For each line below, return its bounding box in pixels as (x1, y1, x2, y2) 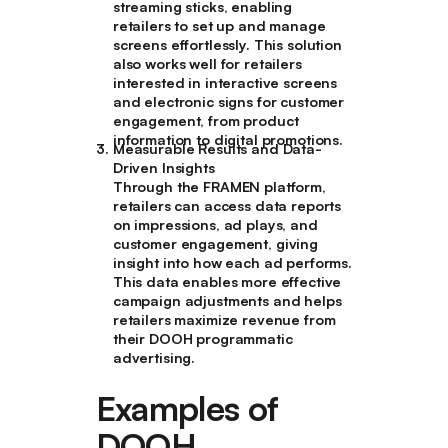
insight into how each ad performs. (112, 254, 353, 272)
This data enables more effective (112, 273, 342, 291)
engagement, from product (112, 112, 299, 130)
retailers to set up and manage (112, 17, 326, 35)
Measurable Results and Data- (112, 140, 322, 158)
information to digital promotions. (112, 131, 344, 149)
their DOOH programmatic (112, 330, 293, 348)
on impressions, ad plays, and (112, 216, 318, 234)
